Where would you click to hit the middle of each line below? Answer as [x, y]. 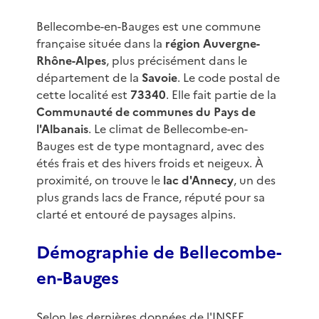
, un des [254, 181]
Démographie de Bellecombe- [158, 253]
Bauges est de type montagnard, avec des [150, 146]
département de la [89, 78]
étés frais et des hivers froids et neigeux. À [150, 163]
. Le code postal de [228, 78]
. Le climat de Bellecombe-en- [168, 129]
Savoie [159, 78]
